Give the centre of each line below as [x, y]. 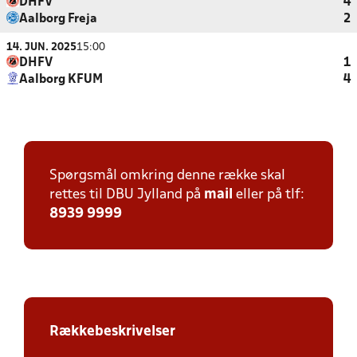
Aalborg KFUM [61, 80]
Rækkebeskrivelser [112, 332]
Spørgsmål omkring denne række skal [167, 176]
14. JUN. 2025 [41, 47]
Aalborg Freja [58, 19]
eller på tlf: [269, 195]
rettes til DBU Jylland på [127, 195]
